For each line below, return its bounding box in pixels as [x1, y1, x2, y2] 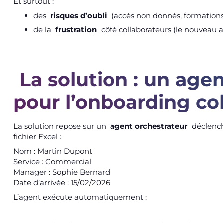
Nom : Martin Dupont [13, 146, 92, 156]
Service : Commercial [13, 156, 91, 166]
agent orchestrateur [110, 121, 188, 131]
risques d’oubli [50, 10, 108, 20]
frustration [55, 25, 97, 35]
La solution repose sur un [13, 121, 108, 131]
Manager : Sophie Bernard [13, 167, 110, 177]
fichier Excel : [13, 131, 61, 141]
